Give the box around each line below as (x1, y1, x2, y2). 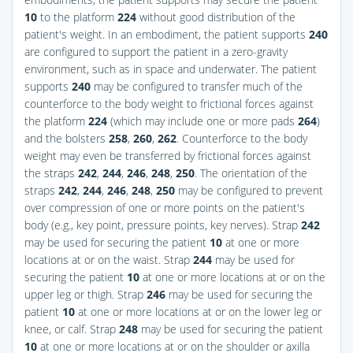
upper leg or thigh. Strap (24, 286, 147, 302)
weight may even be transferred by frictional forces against (24, 147, 311, 163)
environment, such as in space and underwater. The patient (24, 61, 317, 76)
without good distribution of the (136, 9, 295, 24)
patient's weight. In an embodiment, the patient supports (24, 26, 309, 42)
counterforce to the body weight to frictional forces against (24, 95, 314, 111)
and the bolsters (24, 130, 109, 146)
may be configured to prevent (175, 182, 323, 198)
